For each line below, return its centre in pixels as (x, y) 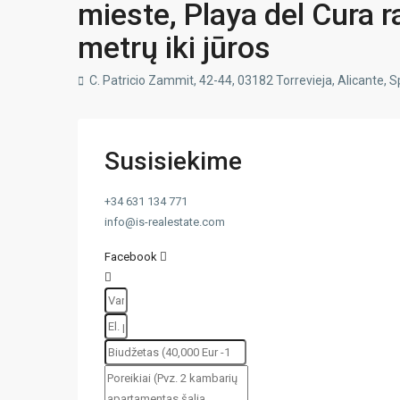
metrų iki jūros (174, 47)
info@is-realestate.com (165, 222)
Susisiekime (173, 161)
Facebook (131, 257)
